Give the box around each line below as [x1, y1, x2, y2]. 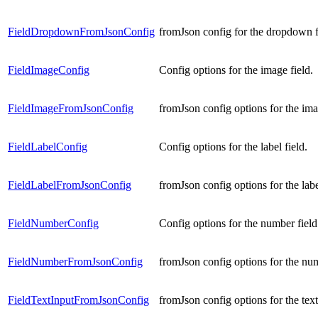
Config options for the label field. [159, 140, 307, 153]
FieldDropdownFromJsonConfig [8, 25, 155, 38]
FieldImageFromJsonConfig [8, 102, 133, 114]
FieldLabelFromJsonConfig [8, 178, 131, 191]
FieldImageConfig [8, 63, 89, 76]
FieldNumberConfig [8, 216, 99, 229]
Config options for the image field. [159, 63, 313, 76]
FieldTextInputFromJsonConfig [8, 293, 149, 306]
